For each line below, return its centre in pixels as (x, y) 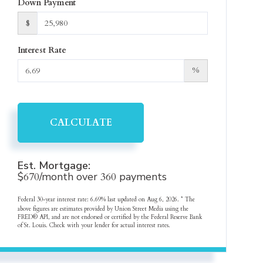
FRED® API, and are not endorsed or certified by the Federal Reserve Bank (110, 217)
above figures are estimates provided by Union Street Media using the (103, 209)
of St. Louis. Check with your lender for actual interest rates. (94, 225)
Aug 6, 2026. (164, 200)
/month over (70, 177)
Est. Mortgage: (54, 166)
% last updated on (124, 200)
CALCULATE (81, 123)
